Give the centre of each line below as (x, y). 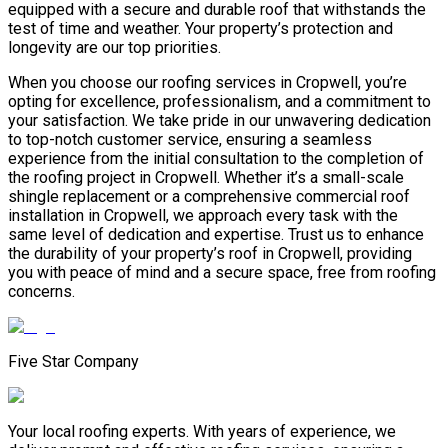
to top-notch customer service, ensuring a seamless (190, 140)
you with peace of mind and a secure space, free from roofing (222, 273)
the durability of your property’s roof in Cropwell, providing (210, 254)
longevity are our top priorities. (114, 48)
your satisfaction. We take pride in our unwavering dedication (219, 121)
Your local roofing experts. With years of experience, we (202, 432)
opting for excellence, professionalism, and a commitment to (219, 102)
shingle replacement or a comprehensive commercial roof (209, 197)
